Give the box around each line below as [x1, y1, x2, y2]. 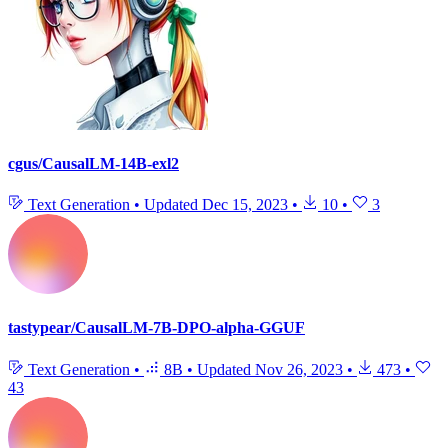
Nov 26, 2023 [255, 360, 343, 378]
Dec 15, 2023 [202, 196, 288, 214]
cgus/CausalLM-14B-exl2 [8, 154, 179, 172]
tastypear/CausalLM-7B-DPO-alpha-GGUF [8, 319, 305, 337]
